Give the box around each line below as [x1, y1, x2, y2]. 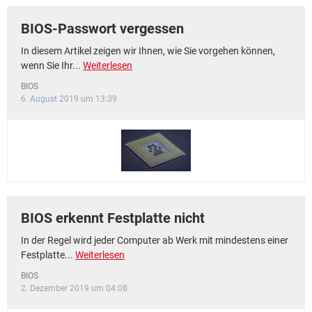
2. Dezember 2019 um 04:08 [21, 283, 127, 293]
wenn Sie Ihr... [21, 60, 83, 71]
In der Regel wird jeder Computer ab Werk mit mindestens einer [21, 235, 288, 246]
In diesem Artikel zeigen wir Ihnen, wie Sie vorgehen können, [21, 45, 275, 56]
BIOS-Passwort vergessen [21, 20, 184, 37]
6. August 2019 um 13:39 [21, 94, 117, 104]
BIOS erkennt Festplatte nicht [21, 210, 205, 226]
